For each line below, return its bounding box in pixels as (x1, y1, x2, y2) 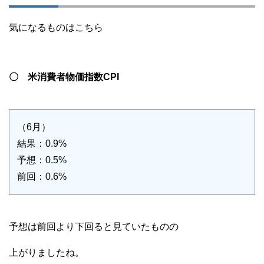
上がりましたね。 (9, 247, 84, 258)
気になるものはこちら (9, 22, 103, 32)
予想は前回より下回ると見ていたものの (9, 221, 179, 232)
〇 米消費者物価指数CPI (9, 71, 119, 82)
